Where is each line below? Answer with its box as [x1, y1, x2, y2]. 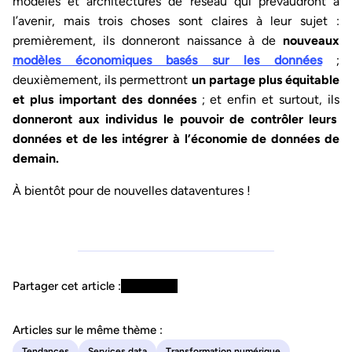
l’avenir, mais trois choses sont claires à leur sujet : [13, 13, 339, 29]
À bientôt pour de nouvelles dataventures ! [13, 183, 251, 199]
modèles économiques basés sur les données [13, 53, 322, 68]
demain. [13, 151, 59, 167]
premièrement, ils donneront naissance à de [13, 33, 277, 49]
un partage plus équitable [191, 72, 339, 88]
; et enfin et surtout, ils [196, 92, 340, 108]
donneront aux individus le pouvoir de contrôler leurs [13, 112, 337, 127]
